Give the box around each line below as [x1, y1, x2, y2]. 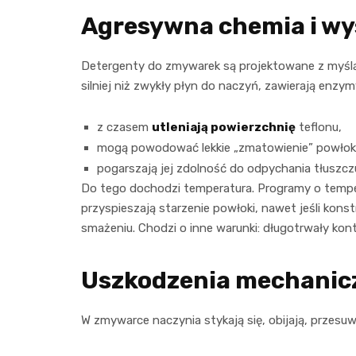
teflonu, [296, 120, 342, 135]
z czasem [97, 120, 152, 135]
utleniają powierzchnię [152, 120, 296, 135]
